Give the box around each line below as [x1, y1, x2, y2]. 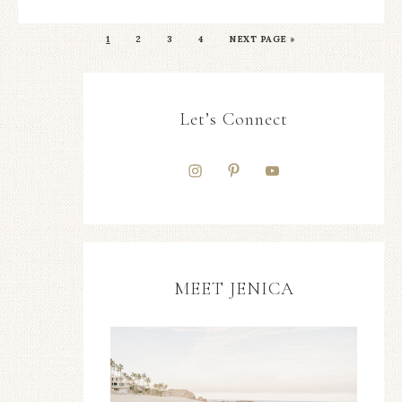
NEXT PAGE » [229, 33, 296, 45]
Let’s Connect [179, 109, 288, 130]
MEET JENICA [173, 278, 294, 300]
